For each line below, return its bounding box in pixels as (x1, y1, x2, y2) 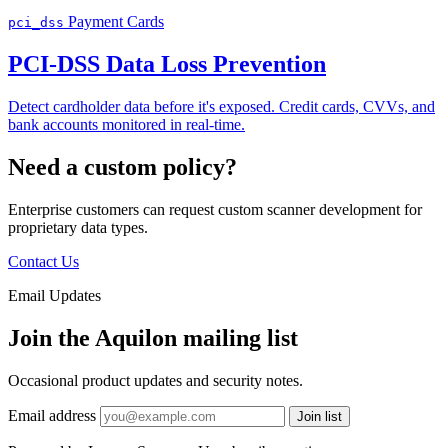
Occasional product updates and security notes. (8, 371, 303, 389)
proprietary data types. (8, 218, 148, 236)
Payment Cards (68, 13, 164, 31)
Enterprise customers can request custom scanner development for (8, 200, 422, 218)
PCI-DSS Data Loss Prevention (8, 51, 326, 78)
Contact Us (8, 252, 79, 270)
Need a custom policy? (8, 153, 237, 180)
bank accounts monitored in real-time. (8, 116, 245, 134)
